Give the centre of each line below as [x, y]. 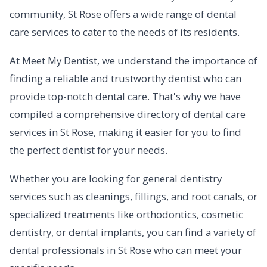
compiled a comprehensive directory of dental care [128, 114]
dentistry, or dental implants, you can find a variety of [133, 232]
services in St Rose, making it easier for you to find [125, 132]
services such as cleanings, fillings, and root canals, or [133, 196]
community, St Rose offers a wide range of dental [123, 14]
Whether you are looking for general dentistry [116, 178]
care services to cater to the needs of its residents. [125, 32]
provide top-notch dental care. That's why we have [125, 96]
